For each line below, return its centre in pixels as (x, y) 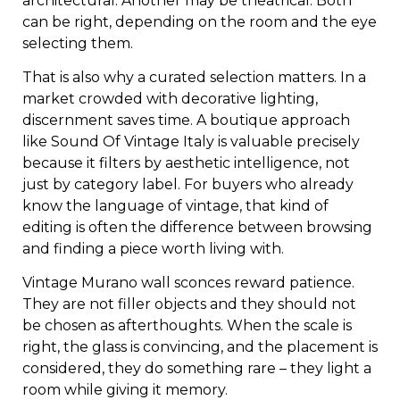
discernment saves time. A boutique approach (186, 121)
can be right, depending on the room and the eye (200, 21)
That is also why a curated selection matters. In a (194, 78)
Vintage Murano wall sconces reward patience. (188, 283)
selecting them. (78, 43)
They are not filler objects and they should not (189, 304)
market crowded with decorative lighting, (170, 99)
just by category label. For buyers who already (188, 185)
